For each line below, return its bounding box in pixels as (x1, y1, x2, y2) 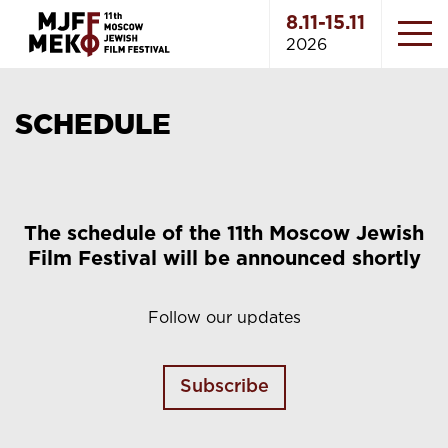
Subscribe (179, 379, 269, 395)
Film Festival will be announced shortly (27, 250, 421, 268)
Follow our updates (147, 311, 301, 326)
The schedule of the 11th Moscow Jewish (24, 225, 424, 243)
